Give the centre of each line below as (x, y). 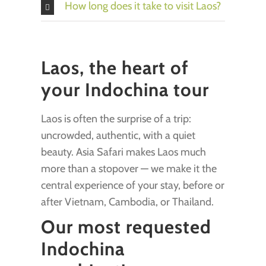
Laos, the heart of (115, 68)
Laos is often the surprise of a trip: (116, 118)
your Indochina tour (125, 90)
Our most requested (126, 227)
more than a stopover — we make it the (129, 168)
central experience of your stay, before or (132, 185)
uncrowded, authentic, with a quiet (118, 135)
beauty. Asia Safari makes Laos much (123, 152)
